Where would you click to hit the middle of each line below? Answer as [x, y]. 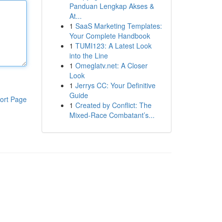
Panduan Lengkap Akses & [111, 6]
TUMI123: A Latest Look [113, 46]
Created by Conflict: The [113, 105]
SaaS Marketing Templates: [118, 26]
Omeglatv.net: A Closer [111, 65]
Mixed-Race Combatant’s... [112, 115]
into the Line [88, 55]
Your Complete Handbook [110, 36]
